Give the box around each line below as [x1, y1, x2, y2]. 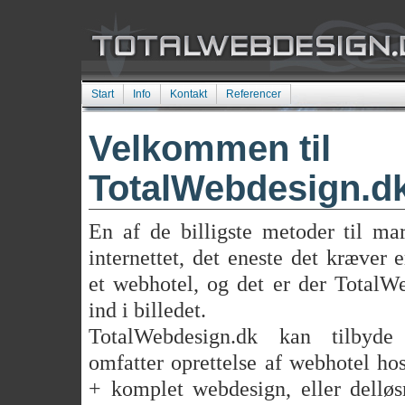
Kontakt [170, 88, 207, 100]
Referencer [226, 88, 281, 100]
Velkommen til [89, 128, 331, 168]
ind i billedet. [89, 297, 206, 322]
